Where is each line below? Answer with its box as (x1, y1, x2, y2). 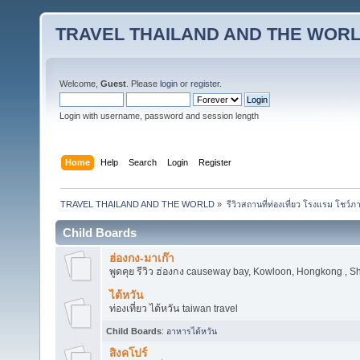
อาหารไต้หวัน (166, 325, 217, 336)
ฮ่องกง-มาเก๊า (108, 252, 174, 264)
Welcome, (59, 79, 100, 88)
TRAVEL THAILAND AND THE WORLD (60, 198, 215, 209)
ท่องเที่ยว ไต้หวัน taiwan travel (108, 302, 238, 314)
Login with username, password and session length (59, 111, 259, 121)
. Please (126, 79, 160, 88)
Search (129, 157, 157, 167)
